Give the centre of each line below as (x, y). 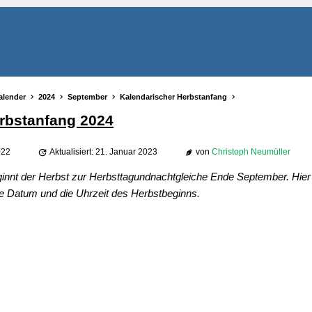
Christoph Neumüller (251, 152)
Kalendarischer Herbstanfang (173, 97)
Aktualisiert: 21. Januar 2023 (103, 152)
